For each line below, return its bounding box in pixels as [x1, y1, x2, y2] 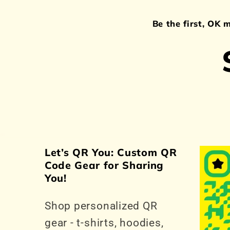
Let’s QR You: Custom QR [45, 146, 177, 159]
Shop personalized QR [45, 200, 158, 213]
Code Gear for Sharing [45, 159, 164, 172]
